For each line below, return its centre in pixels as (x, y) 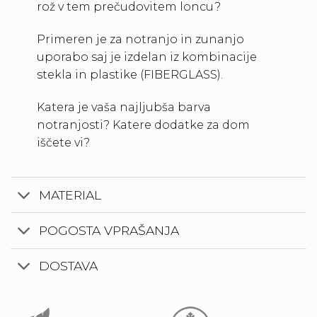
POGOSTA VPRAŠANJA (109, 230)
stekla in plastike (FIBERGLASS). (129, 74)
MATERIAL (70, 195)
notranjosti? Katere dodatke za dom (143, 125)
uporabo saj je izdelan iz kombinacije (146, 57)
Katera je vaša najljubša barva (123, 107)
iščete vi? (63, 142)
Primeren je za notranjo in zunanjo (140, 39)
